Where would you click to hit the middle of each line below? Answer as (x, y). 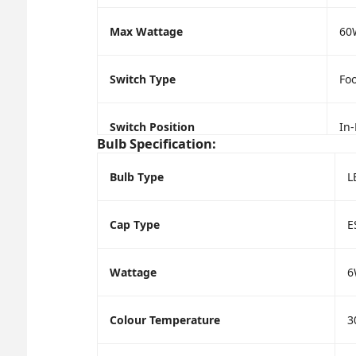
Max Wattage (146, 31)
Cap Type (134, 224)
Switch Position (152, 126)
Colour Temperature (164, 319)
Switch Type (142, 79)
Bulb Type (136, 176)
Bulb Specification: (156, 143)
